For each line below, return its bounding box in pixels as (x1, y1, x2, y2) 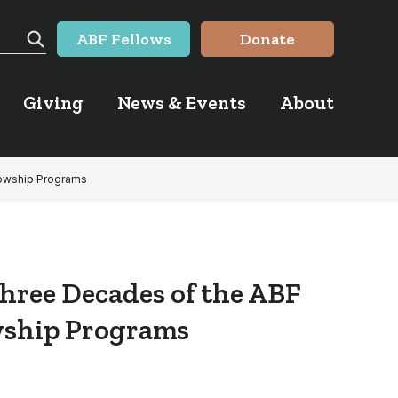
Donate (240, 29, 295, 49)
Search (33, 50, 85, 69)
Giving (23, 92, 84, 114)
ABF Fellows (76, 29, 171, 49)
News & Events (117, 92, 246, 114)
